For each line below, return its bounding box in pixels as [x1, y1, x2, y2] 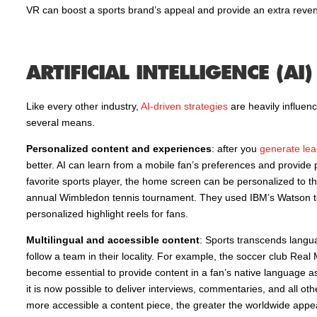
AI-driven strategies [140, 100, 228, 112]
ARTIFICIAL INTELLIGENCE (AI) [25, 61, 312, 84]
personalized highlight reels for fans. [25, 208, 188, 219]
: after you [211, 143, 260, 154]
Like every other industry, [25, 100, 141, 112]
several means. [25, 117, 95, 128]
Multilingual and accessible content [25, 234, 200, 246]
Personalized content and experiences [25, 143, 212, 154]
